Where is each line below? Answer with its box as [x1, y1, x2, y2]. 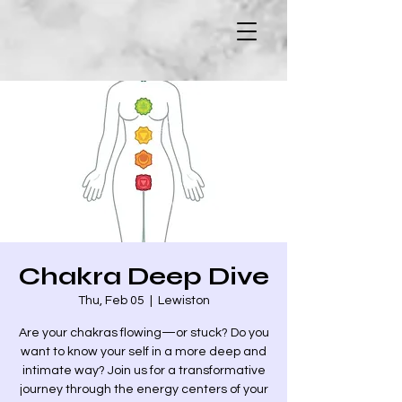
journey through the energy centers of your [19, 383, 268, 396]
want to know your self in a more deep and [21, 345, 267, 358]
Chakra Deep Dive [18, 261, 269, 292]
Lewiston [157, 294, 210, 307]
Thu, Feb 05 [77, 294, 144, 307]
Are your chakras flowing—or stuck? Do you [18, 327, 269, 339]
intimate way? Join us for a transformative [22, 364, 266, 377]
